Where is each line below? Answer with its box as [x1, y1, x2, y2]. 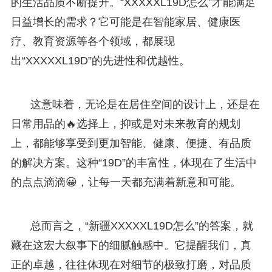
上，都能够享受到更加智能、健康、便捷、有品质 [10, 137, 251, 149]
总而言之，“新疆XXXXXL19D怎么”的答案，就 [30, 219, 253, 232]
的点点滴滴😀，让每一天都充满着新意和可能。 [10, 175, 241, 188]
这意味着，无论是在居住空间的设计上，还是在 [30, 98, 260, 110]
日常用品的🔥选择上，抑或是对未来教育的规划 [10, 117, 240, 130]
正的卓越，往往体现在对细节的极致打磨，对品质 [10, 258, 251, 271]
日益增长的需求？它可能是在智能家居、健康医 [10, 15, 240, 28]
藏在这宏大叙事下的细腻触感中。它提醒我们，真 [10, 239, 251, 251]
